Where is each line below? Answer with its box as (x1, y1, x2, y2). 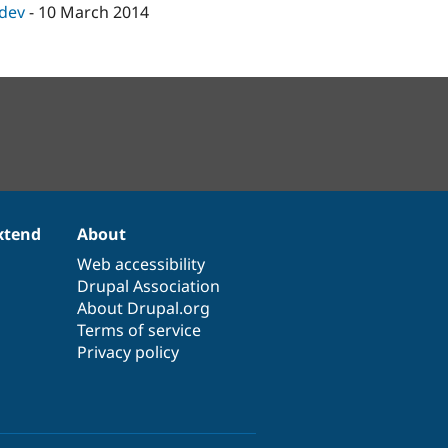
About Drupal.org (77, 296, 211, 319)
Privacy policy (77, 340, 180, 363)
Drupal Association (77, 274, 221, 297)
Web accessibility (77, 252, 206, 275)
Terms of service (77, 318, 202, 341)
